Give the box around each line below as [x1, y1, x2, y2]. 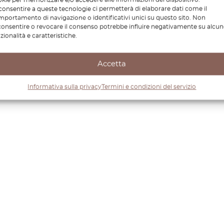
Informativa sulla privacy [27, 83, 102, 90]
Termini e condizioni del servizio [101, 83, 196, 90]
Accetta [97, 60, 126, 67]
